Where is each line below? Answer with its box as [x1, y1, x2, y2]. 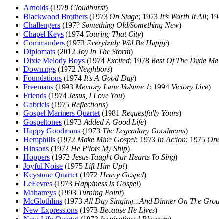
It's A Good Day [84, 74, 134, 82]
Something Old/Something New [82, 21, 179, 29]
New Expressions [23, 206, 78, 214]
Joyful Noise [23, 162, 63, 170]
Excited [107, 56, 130, 65]
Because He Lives [100, 206, 155, 214]
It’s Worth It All [160, 12, 206, 21]
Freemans [23, 83, 53, 91]
